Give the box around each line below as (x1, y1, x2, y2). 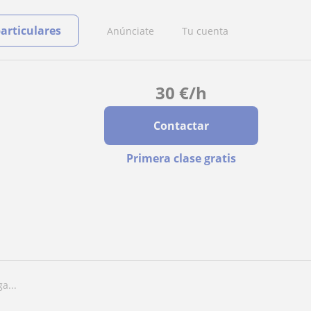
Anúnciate (107, 24, 154, 37)
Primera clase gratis (126, 151, 236, 166)
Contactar (153, 118, 209, 133)
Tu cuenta (182, 24, 228, 37)
